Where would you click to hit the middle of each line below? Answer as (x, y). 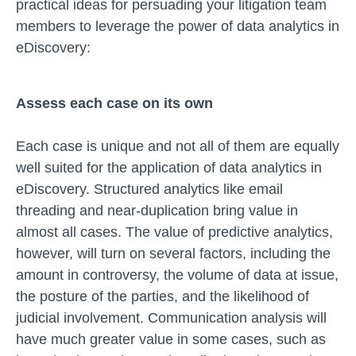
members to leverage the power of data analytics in (178, 26)
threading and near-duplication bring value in (157, 211)
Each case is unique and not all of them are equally (178, 146)
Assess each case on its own (114, 103)
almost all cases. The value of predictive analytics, (174, 232)
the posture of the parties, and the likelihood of (163, 296)
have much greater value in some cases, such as (171, 339)
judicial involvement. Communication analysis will (171, 318)
